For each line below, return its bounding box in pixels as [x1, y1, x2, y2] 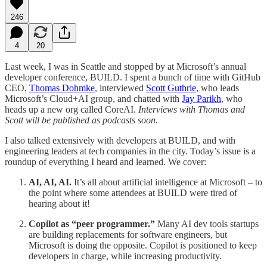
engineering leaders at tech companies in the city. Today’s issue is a [5, 145, 256, 156]
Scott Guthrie [146, 82, 196, 93]
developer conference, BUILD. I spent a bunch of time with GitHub [5, 72, 260, 82]
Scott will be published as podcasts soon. [5, 114, 158, 125]
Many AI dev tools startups [155, 218, 259, 229]
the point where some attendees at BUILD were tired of [29, 187, 237, 198]
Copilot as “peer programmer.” [29, 218, 155, 229]
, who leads [196, 82, 239, 93]
